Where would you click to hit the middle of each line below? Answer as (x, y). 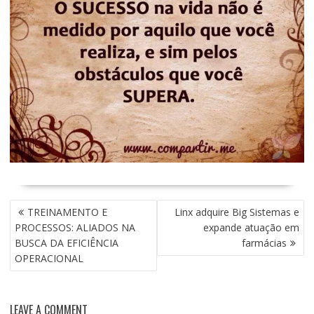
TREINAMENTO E (67, 212)
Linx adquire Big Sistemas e (237, 212)
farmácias (265, 243)
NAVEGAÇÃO (40, 206)
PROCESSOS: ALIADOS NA (75, 227)
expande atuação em (252, 227)
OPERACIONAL (49, 258)
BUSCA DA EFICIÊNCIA (66, 243)
